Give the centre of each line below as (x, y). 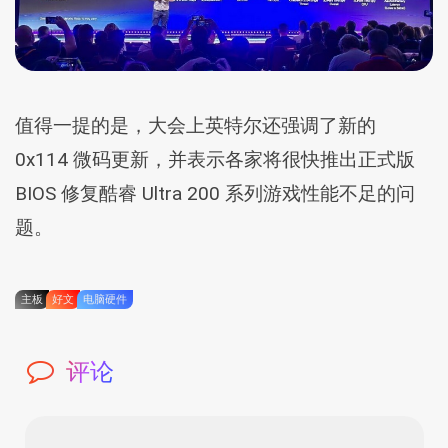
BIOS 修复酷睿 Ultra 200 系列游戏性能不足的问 (215, 193)
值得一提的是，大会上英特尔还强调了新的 (195, 125)
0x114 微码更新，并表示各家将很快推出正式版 (215, 159)
